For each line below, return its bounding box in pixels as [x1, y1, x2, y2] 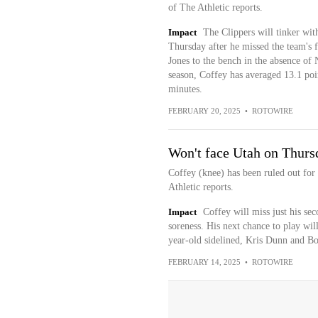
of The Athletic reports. [168, 2, 263, 13]
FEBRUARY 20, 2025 [168, 106, 241, 116]
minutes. [168, 84, 202, 95]
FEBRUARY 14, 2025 [168, 258, 241, 267]
